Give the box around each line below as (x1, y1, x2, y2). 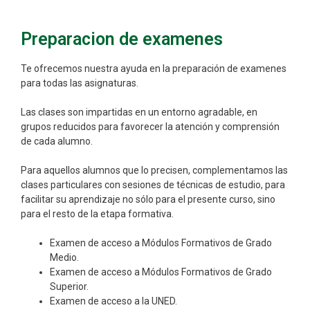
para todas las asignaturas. (21, 77, 138, 89)
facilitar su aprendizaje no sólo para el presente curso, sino (21, 194, 275, 205)
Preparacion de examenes (21, 29, 223, 49)
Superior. (50, 281, 89, 292)
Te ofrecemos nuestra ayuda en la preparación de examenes (21, 63, 286, 74)
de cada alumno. (21, 136, 93, 147)
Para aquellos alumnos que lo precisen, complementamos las (21, 165, 288, 176)
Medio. (50, 252, 79, 263)
